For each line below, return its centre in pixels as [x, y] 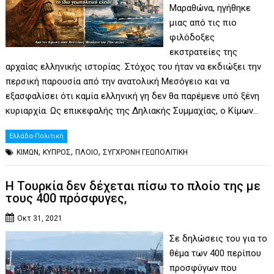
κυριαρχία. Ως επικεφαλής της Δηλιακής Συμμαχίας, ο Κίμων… [132, 111]
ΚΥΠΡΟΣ [57, 153]
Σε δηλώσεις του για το [218, 238]
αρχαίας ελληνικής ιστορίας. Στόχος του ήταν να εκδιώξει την [134, 67]
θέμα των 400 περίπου [215, 253]
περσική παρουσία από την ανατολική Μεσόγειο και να [118, 82]
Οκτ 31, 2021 [40, 218]
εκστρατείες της [203, 52]
